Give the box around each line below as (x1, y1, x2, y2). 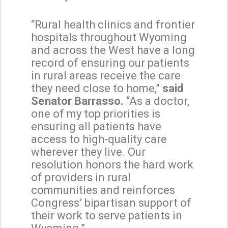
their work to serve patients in (31, 209, 182, 222)
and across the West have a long (31, 43, 195, 56)
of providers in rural (31, 170, 131, 184)
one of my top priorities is (31, 107, 160, 120)
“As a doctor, (124, 94, 189, 107)
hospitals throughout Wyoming (31, 31, 187, 44)
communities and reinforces (31, 183, 175, 196)
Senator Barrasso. (31, 94, 124, 107)
